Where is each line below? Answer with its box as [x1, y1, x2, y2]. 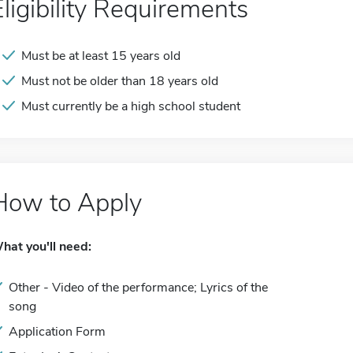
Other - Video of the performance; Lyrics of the [9, 279, 268, 296]
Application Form [9, 323, 106, 340]
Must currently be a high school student [21, 98, 240, 115]
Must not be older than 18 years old [21, 72, 218, 90]
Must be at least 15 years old [21, 47, 180, 65]
